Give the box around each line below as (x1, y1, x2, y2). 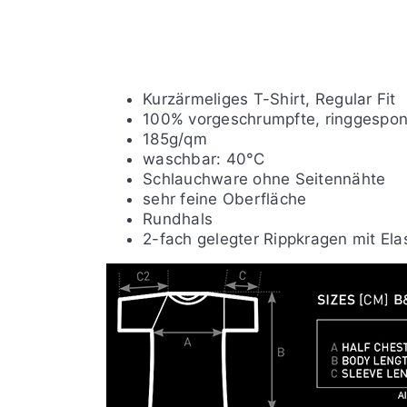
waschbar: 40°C (143, 150, 265, 168)
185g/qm (143, 130, 207, 148)
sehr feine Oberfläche (143, 190, 307, 208)
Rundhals (143, 210, 213, 228)
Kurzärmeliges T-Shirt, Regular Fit (143, 90, 396, 108)
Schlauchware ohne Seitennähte (143, 170, 386, 188)
